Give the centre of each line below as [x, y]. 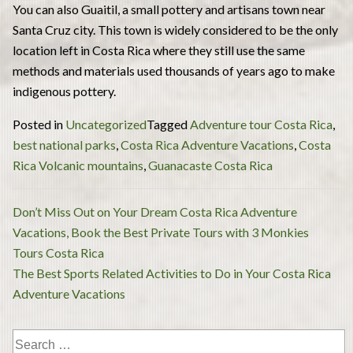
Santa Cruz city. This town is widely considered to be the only [175, 29]
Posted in [39, 124]
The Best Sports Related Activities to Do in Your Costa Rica [172, 273]
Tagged [168, 124]
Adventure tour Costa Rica [261, 124]
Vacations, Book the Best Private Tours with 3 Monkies [161, 232]
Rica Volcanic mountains [78, 165]
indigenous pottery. [64, 91]
